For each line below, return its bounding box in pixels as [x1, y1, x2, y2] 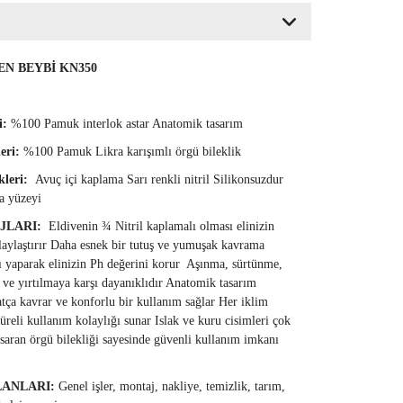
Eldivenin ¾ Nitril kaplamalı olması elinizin [48, 219, 274, 234]
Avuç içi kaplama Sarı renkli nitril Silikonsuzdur [31, 173, 283, 187]
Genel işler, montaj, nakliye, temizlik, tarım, [58, 380, 285, 394]
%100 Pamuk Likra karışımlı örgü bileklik [22, 145, 241, 159]
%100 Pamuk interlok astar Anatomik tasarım [10, 117, 243, 131]
